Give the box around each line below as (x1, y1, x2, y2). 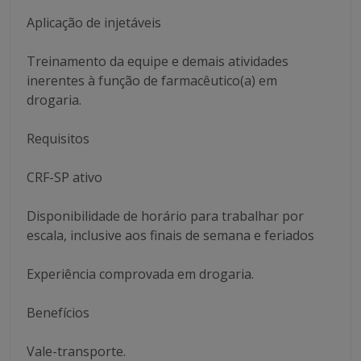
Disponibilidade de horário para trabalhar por (27, 207, 304, 225)
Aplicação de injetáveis (27, 14, 161, 31)
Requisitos (27, 130, 89, 147)
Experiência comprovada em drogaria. (27, 265, 254, 283)
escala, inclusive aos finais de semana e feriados (27, 226, 314, 244)
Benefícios (27, 304, 89, 322)
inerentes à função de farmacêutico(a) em (27, 72, 277, 89)
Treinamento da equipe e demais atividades (27, 52, 288, 70)
